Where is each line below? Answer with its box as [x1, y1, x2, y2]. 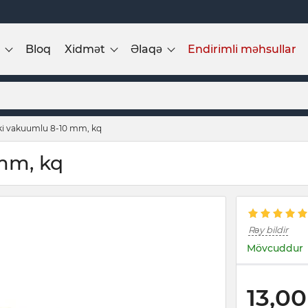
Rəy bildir [248, 224, 288, 235]
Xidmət [65, 42, 105, 56]
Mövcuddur [247, 242, 303, 254]
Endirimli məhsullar [188, 42, 296, 56]
